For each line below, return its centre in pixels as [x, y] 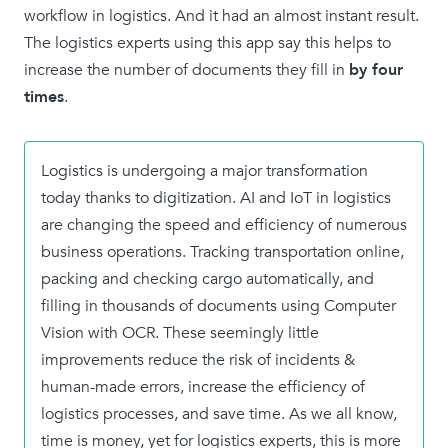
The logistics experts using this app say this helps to [207, 43]
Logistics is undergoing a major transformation [204, 171]
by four [376, 70]
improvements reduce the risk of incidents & [198, 360]
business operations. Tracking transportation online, [222, 252]
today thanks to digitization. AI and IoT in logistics [216, 198]
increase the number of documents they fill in [186, 70]
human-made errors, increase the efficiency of [203, 387]
